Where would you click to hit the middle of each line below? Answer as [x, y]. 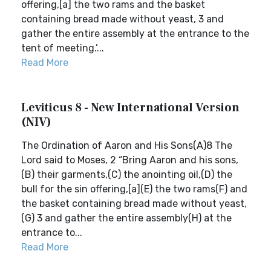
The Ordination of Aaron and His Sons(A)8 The [127, 145]
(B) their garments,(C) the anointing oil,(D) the [127, 175]
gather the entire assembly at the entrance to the [135, 34]
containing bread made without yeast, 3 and [122, 19]
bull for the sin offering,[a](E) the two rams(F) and [134, 189]
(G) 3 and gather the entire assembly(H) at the [126, 218]
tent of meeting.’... [63, 48]
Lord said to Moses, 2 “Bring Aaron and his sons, [130, 160]
